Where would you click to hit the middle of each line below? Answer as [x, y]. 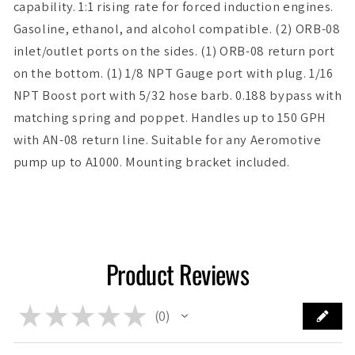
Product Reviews [177, 273]
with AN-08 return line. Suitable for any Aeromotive [167, 139]
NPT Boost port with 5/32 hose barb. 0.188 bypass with [177, 95]
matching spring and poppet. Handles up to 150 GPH [170, 117]
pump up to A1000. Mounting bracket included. [151, 161]
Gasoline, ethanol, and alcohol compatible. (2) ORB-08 [177, 28]
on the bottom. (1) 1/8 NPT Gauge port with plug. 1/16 [173, 73]
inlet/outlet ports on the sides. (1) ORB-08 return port [174, 50]
